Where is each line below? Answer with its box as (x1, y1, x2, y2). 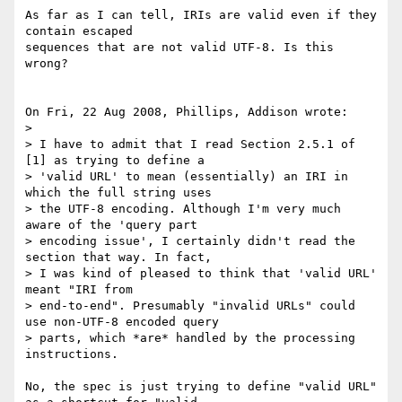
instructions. (25, 347, 118, 362)
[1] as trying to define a (25, 153, 212, 168)
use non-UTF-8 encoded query (25, 315, 226, 329)
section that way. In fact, (25, 250, 219, 265)
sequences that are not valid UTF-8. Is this (25, 40, 334, 55)
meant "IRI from (25, 283, 140, 297)
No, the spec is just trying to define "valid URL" (25, 380, 377, 394)
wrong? (25, 57, 68, 71)
